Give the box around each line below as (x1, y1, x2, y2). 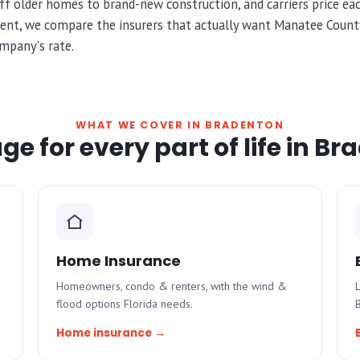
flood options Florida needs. (56, 297, 194, 311)
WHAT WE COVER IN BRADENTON (76, 118, 284, 132)
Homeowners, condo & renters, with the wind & (56, 279, 288, 293)
